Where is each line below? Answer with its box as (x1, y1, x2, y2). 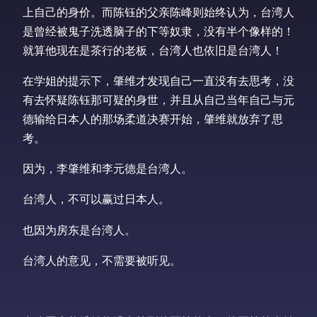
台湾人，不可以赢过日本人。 (23, 192, 170, 206)
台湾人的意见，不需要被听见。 (23, 253, 181, 267)
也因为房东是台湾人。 (23, 222, 136, 236)
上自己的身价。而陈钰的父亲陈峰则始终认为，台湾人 (23, 4, 294, 18)
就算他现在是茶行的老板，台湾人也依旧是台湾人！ (23, 42, 283, 57)
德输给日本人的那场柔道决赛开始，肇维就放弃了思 (23, 111, 283, 125)
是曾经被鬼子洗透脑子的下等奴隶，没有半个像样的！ (23, 23, 294, 38)
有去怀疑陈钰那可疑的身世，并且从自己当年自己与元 (23, 92, 294, 106)
